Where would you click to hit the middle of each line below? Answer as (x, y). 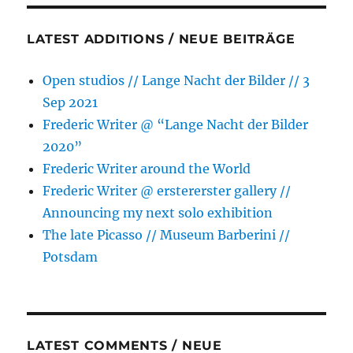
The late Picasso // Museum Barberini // (167, 235)
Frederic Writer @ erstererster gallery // (167, 191)
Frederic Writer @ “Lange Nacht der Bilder (176, 125)
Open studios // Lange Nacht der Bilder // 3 (176, 81)
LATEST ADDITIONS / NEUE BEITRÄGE (161, 39)
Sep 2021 (71, 103)
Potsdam (71, 257)
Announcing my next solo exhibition (158, 213)
